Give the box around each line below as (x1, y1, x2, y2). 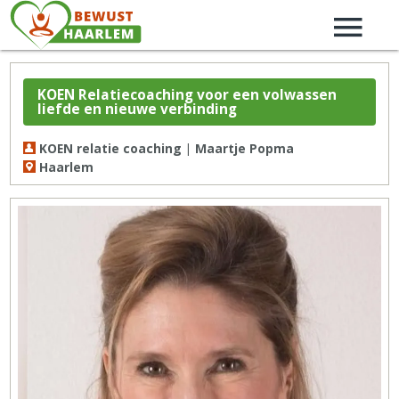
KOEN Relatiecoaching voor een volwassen (37, 85, 337, 104)
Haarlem (36, 159, 94, 176)
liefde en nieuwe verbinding (37, 99, 237, 118)
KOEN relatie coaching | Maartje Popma (36, 140, 295, 158)
